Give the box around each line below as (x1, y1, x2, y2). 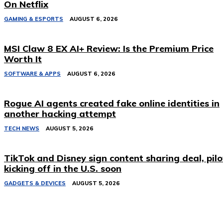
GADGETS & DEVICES (4, 180, 66, 187)
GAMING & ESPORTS (4, 15, 63, 23)
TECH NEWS (4, 125, 39, 132)
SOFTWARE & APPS (4, 70, 61, 78)
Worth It (4, 53, 42, 65)
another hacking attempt (4, 108, 116, 120)
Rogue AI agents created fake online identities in (4, 98, 220, 110)
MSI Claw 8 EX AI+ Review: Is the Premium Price (4, 43, 214, 55)
